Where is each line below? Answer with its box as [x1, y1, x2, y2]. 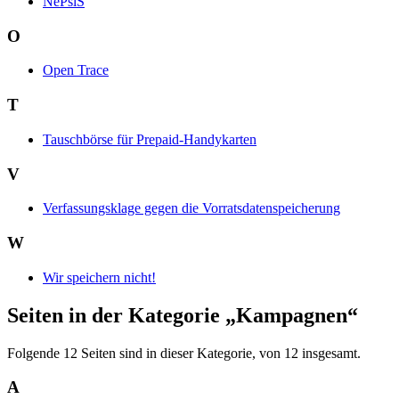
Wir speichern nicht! [43, 269, 156, 285]
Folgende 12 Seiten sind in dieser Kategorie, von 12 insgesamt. [7, 345, 361, 361]
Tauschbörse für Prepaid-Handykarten [43, 131, 256, 147]
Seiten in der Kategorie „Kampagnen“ [7, 303, 358, 327]
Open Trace [43, 62, 109, 78]
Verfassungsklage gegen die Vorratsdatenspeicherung [43, 200, 340, 216]
